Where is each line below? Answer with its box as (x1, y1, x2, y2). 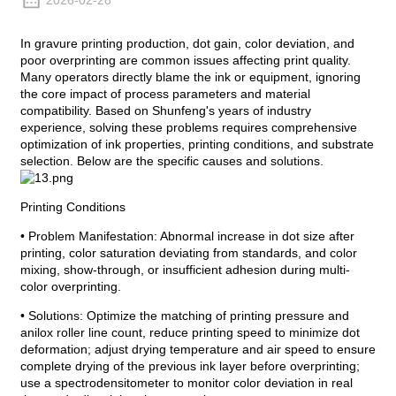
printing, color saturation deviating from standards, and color (19, 246, 357, 261)
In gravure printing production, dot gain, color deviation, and (19, 36, 354, 51)
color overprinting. (19, 279, 121, 294)
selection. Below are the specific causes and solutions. (19, 154, 324, 169)
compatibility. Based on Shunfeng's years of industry (19, 103, 311, 118)
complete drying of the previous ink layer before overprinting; (19, 359, 360, 374)
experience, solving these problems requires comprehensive (19, 120, 357, 135)
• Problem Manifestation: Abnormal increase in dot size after (19, 229, 354, 244)
